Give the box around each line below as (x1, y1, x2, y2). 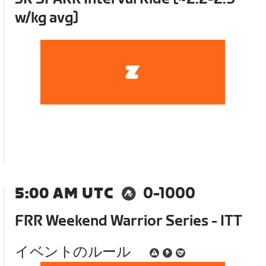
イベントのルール (15, 243, 131, 261)
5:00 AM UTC (15, 185, 114, 202)
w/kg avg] (15, 9, 79, 27)
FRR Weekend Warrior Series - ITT (15, 212, 243, 230)
